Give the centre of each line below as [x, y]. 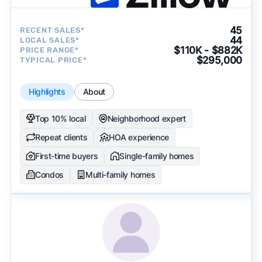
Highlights [47, 91]
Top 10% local [60, 118]
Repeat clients [61, 137]
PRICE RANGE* [49, 50]
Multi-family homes [120, 174]
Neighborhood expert [146, 118]
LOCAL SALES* [49, 40]
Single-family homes [157, 156]
